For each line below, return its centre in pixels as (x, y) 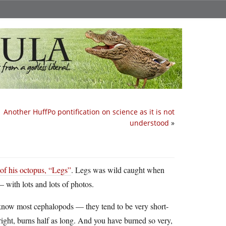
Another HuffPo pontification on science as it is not (89, 112)
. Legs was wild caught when (118, 170)
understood (149, 123)
